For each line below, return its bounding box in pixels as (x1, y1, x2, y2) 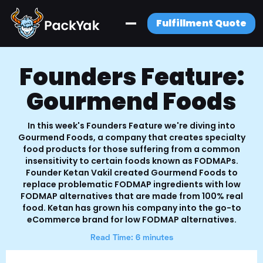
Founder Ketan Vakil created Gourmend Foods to (25, 167, 238, 178)
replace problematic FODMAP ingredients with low (22, 178, 241, 190)
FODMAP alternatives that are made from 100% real (20, 190, 243, 202)
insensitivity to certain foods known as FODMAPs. (25, 155, 238, 167)
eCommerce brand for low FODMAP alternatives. (26, 214, 237, 225)
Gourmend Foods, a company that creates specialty (18, 131, 245, 143)
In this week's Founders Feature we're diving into (28, 120, 235, 131)
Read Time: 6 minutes (90, 232, 173, 242)
